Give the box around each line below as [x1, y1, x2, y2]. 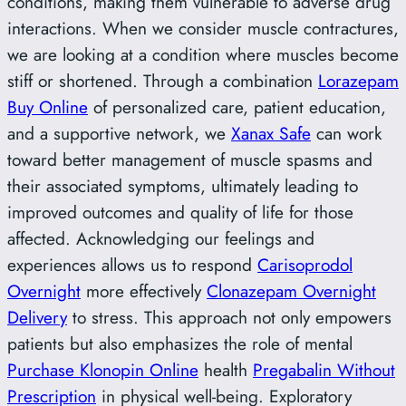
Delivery [7, 304, 67, 331]
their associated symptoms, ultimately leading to [7, 173, 358, 199]
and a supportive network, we [7, 121, 231, 147]
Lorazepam [318, 68, 399, 94]
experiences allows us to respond [7, 252, 257, 278]
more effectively [81, 278, 207, 304]
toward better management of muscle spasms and [7, 147, 372, 173]
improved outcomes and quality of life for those [7, 199, 353, 226]
